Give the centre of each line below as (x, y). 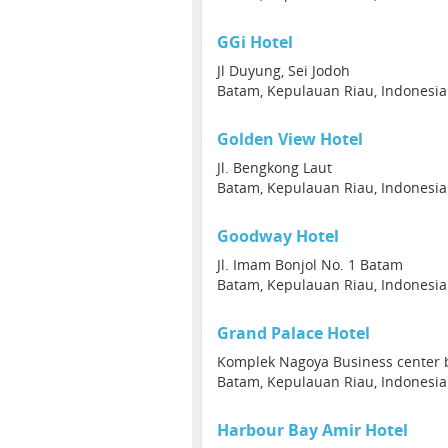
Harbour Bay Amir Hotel (312, 430)
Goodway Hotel (278, 236)
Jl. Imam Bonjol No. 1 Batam (310, 264)
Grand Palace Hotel (293, 333)
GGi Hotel (255, 42)
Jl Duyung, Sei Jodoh (283, 70)
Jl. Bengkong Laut (274, 167)
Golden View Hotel (290, 139)
